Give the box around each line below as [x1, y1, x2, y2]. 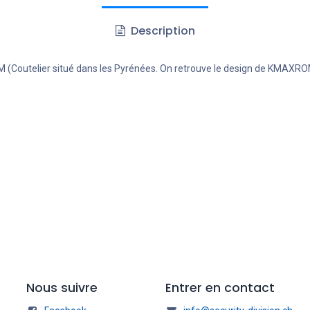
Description [127, 23, 195, 39]
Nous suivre [26, 280, 98, 296]
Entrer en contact [165, 280, 275, 296]
